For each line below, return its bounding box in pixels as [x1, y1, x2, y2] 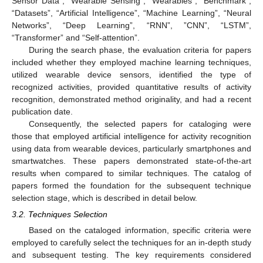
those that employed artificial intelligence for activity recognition [12, 131, 251, 141]
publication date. [12, 107, 73, 117]
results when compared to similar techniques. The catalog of [12, 168, 251, 178]
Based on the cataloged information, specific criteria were [28, 225, 251, 235]
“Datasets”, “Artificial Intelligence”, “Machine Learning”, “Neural [12, 8, 251, 18]
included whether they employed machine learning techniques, [12, 58, 251, 68]
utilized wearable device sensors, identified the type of [12, 70, 251, 80]
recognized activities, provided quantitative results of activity [12, 82, 251, 92]
